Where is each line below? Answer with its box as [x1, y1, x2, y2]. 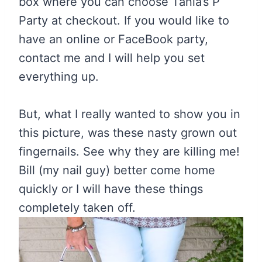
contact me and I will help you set [19, 50, 205, 65]
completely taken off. [19, 200, 136, 215]
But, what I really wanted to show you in [19, 106, 240, 121]
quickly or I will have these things [19, 181, 203, 196]
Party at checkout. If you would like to [19, 13, 229, 27]
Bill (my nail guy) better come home [19, 163, 215, 177]
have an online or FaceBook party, [19, 32, 208, 46]
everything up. [19, 69, 99, 84]
